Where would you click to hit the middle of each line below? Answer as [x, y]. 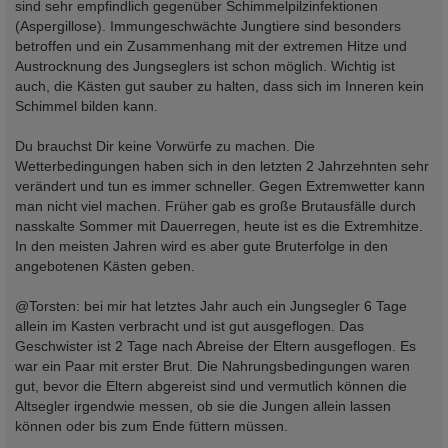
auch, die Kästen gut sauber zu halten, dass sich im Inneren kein [219, 86]
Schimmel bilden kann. [86, 106]
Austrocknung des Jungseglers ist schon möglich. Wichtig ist [205, 66]
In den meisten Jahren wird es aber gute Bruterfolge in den [201, 246]
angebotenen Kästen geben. [105, 266]
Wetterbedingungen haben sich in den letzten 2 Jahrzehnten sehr [222, 166]
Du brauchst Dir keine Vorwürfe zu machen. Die [165, 146]
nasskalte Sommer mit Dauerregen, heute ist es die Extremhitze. [219, 226]
